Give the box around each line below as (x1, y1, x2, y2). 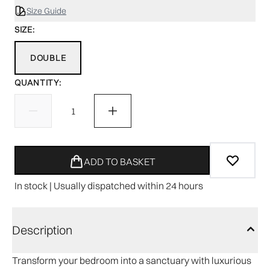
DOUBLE (30, 52, 66, 63)
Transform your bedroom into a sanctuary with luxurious (12, 254, 251, 266)
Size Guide (27, 5, 66, 16)
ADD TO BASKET (83, 155, 155, 168)
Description (12, 222, 72, 237)
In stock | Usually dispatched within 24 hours (14, 180, 203, 192)
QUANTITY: (14, 77, 61, 88)
